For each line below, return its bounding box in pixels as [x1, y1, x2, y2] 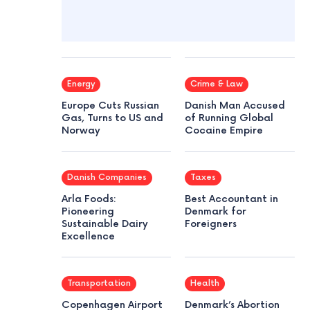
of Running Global [185, 111, 274, 124]
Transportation [66, 277, 131, 289]
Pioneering [61, 205, 114, 217]
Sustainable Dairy [61, 217, 148, 230]
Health [190, 277, 220, 289]
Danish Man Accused [185, 99, 286, 111]
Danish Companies [66, 172, 147, 183]
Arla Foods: [61, 192, 116, 205]
